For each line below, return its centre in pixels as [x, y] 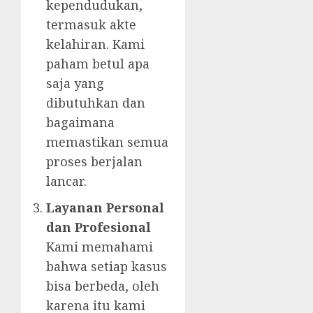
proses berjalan [94, 162]
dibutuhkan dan [96, 103]
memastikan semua [107, 142]
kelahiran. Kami [95, 44]
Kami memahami [100, 247]
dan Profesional [99, 227]
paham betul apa [98, 64]
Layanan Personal [105, 208]
